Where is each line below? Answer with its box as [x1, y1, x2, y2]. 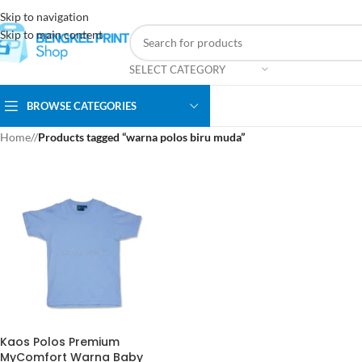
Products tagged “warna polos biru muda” [38, 129, 245, 144]
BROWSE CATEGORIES [27, 99, 137, 112]
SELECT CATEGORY [129, 62, 225, 76]
